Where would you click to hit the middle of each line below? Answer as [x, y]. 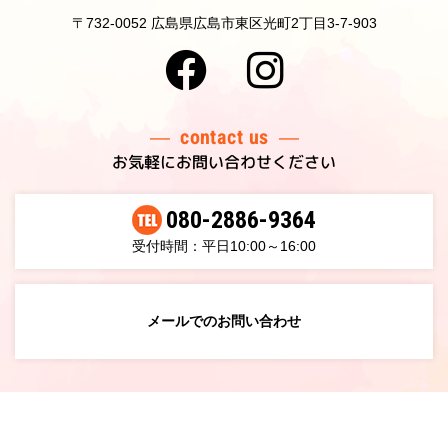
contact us [224, 137]
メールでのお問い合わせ [224, 320]
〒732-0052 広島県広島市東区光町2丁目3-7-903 [224, 23]
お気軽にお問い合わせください [223, 162]
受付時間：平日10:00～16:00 [224, 245]
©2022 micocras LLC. [224, 434]
